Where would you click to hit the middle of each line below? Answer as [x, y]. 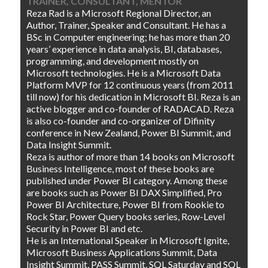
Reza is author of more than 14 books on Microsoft [131, 156]
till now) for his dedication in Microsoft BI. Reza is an [134, 96]
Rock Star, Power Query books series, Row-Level [126, 216]
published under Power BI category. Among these [127, 180]
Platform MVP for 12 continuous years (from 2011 [130, 84]
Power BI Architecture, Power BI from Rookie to [126, 204]
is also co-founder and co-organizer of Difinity [121, 120]
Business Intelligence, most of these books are [121, 168]
